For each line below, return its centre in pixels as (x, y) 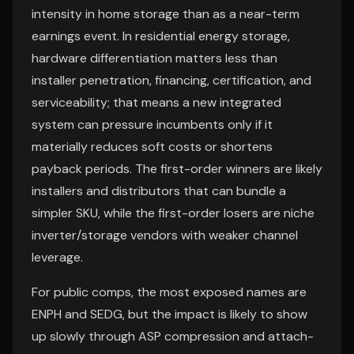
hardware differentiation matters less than (154, 58)
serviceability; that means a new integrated (156, 102)
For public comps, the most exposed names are (169, 292)
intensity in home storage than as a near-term (166, 14)
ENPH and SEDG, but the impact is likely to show (169, 314)
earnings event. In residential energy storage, (161, 36)
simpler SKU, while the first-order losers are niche (173, 213)
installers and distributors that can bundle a (159, 191)
